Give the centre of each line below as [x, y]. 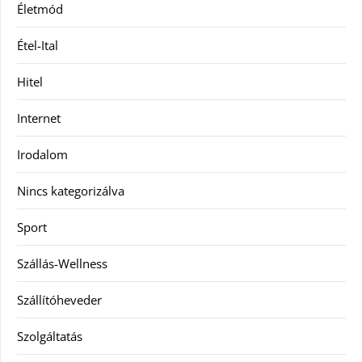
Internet [39, 118]
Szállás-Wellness [62, 264]
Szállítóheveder [59, 300]
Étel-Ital [38, 46]
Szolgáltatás [50, 337]
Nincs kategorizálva [71, 191]
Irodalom [42, 155]
